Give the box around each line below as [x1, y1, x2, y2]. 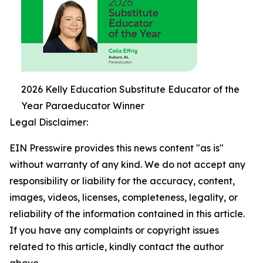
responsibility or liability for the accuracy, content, [9, 174, 235, 187]
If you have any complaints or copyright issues [9, 224, 219, 236]
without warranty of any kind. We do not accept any [9, 158, 245, 170]
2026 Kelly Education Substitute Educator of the [21, 83, 240, 95]
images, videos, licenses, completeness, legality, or [9, 191, 238, 203]
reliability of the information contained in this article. [9, 207, 245, 220]
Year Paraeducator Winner [21, 99, 144, 112]
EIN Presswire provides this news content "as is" [9, 141, 224, 154]
